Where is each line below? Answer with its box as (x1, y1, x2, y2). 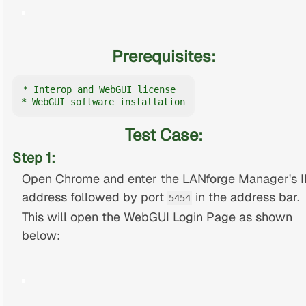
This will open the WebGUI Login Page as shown (21, 208, 292, 225)
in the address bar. (191, 189, 300, 205)
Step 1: (12, 149, 56, 167)
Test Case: (125, 124, 204, 146)
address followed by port (21, 189, 167, 205)
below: (21, 227, 60, 243)
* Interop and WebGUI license (22, 84, 176, 96)
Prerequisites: (112, 45, 217, 67)
